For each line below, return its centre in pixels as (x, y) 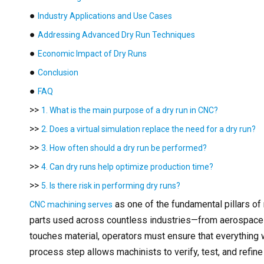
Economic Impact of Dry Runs (92, 53)
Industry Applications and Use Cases (105, 16)
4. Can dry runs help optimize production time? (127, 166)
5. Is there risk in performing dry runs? (111, 185)
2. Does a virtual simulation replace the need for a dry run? (148, 129)
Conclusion (58, 72)
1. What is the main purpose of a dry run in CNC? (130, 110)
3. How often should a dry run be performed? (124, 148)
